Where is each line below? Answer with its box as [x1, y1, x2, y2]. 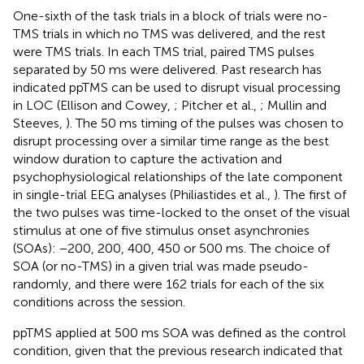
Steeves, [13, 115, 66, 131]
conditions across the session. [13, 293, 185, 310]
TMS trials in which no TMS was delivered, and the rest [13, 25, 326, 41]
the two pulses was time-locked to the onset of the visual [13, 204, 350, 220]
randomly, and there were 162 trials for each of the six [13, 275, 324, 292]
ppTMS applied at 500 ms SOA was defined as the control [13, 324, 346, 340]
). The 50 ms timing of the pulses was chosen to [66, 115, 344, 131]
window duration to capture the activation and [13, 150, 282, 167]
